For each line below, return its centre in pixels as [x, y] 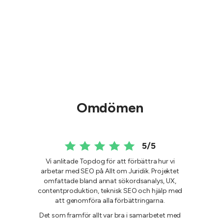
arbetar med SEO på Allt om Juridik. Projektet [110, 171]
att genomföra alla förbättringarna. [110, 200]
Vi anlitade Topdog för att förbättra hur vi [110, 161]
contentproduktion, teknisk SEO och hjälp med [110, 191]
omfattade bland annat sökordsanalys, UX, [110, 181]
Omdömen [110, 107]
